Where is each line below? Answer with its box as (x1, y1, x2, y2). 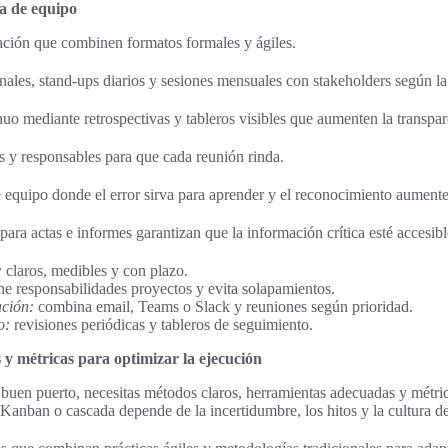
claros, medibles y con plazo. (2, 261, 188, 279)
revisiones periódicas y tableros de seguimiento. (10, 315, 313, 333)
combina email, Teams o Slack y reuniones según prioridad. (34, 297, 413, 315)
